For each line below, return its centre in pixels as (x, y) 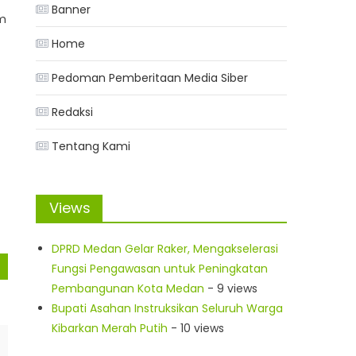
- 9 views (231, 289)
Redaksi (73, 112)
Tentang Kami (91, 147)
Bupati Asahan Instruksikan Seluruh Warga (168, 309)
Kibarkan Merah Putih (110, 329)
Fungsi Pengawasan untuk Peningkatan (160, 269)
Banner (72, 10)
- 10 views (196, 329)
